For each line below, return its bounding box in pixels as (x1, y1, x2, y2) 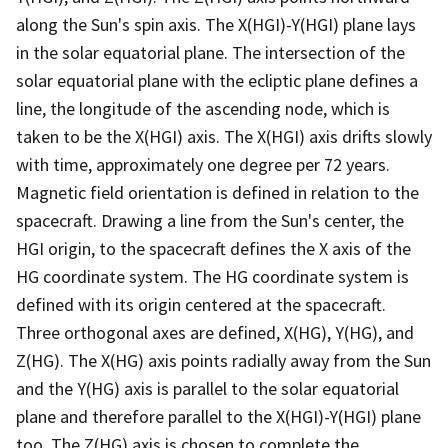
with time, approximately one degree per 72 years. (16, 152, 390, 176)
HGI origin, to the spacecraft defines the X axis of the (16, 236, 411, 260)
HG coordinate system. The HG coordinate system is (16, 264, 409, 288)
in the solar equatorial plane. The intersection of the (16, 40, 405, 64)
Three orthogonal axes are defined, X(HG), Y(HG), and (16, 320, 414, 344)
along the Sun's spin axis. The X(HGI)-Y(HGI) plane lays (16, 12, 416, 36)
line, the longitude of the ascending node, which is (16, 96, 390, 120)
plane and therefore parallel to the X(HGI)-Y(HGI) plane (16, 404, 421, 428)
